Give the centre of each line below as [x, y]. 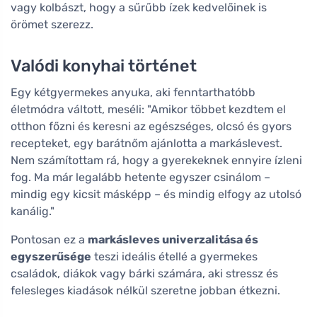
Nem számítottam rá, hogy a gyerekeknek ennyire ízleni [156, 160]
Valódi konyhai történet [104, 65]
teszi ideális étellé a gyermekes [174, 256]
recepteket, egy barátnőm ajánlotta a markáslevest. [146, 143]
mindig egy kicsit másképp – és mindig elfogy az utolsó [156, 194]
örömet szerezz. [52, 24]
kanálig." [33, 211]
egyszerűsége [51, 256]
